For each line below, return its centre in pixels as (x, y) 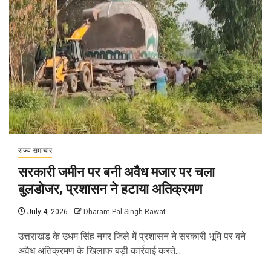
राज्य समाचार (35, 151)
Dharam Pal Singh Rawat (125, 212)
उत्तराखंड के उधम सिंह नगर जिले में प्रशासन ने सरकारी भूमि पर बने (132, 237)
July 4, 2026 (47, 212)
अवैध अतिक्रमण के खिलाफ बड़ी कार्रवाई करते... (100, 251)
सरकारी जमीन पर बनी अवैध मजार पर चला (116, 172)
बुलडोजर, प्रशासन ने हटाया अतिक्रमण (110, 189)
